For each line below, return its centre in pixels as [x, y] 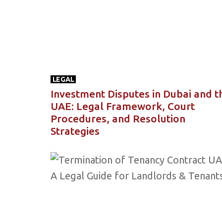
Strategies [75, 131]
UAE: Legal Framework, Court [123, 106]
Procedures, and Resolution [118, 118]
